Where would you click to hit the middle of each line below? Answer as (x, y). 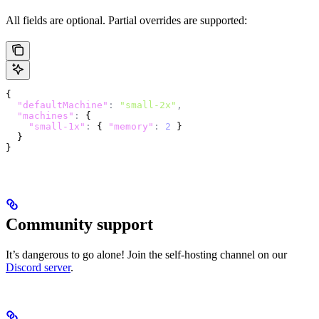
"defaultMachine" (57, 105)
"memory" (131, 127)
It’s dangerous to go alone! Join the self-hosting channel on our (146, 255)
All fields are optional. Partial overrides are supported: (126, 21)
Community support (79, 225)
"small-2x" (145, 105)
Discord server (38, 268)
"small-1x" (46, 127)
